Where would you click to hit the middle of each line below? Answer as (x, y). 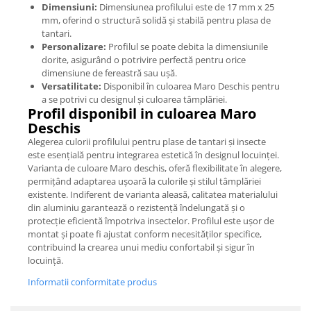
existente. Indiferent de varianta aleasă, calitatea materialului (153, 195)
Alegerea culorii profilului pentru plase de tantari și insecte (147, 142)
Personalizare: (74, 47)
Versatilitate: (72, 86)
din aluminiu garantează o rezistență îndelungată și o (136, 208)
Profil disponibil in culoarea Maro (142, 114)
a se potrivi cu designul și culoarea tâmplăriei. (134, 100)
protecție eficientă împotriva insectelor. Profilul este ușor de (151, 221)
